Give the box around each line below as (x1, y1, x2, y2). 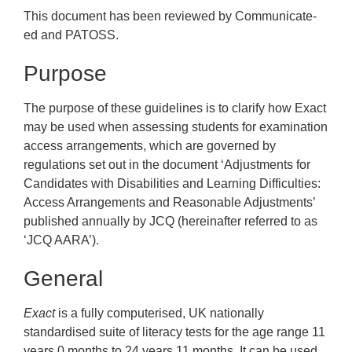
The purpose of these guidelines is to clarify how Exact (24, 101, 327, 115)
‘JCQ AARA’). (24, 233, 100, 247)
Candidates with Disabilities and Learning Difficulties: (24, 177, 321, 190)
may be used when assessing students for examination (24, 120, 328, 134)
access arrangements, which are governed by (24, 139, 277, 152)
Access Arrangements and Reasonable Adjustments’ (24, 196, 316, 209)
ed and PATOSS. (24, 28, 119, 42)
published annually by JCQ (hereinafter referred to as (24, 214, 318, 228)
